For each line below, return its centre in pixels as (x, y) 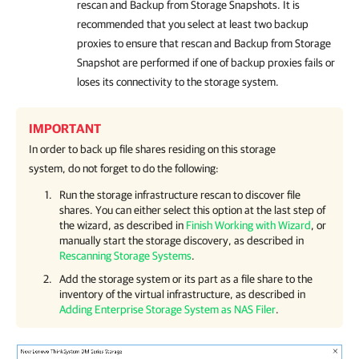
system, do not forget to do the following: (124, 168)
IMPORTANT (65, 128)
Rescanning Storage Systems (125, 256)
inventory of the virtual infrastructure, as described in (182, 294)
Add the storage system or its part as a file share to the (186, 279)
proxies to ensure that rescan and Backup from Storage (204, 43)
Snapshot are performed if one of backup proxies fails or (206, 63)
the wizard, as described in (123, 225)
